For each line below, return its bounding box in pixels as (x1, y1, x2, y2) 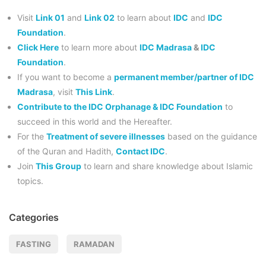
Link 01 (36, 12, 65, 23)
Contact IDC (116, 145, 165, 156)
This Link (75, 86, 112, 97)
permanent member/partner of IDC (114, 71, 254, 82)
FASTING (16, 239, 51, 249)
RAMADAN (74, 239, 115, 249)
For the (17, 131, 44, 141)
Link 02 (84, 12, 115, 23)
